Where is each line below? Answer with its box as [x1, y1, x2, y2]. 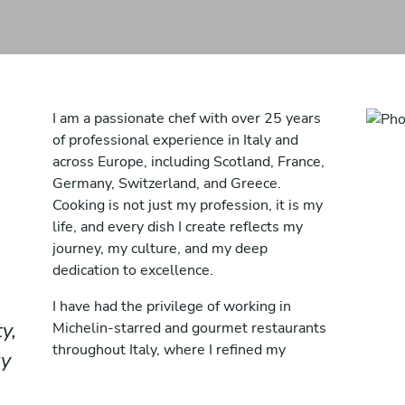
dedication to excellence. [52, 260, 213, 280]
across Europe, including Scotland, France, [52, 152, 325, 172]
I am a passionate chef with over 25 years [52, 108, 321, 128]
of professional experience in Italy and [52, 130, 298, 150]
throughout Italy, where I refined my [52, 340, 286, 360]
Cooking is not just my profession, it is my [52, 195, 323, 215]
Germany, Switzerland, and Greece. [52, 174, 281, 193]
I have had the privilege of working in [52, 297, 291, 316]
